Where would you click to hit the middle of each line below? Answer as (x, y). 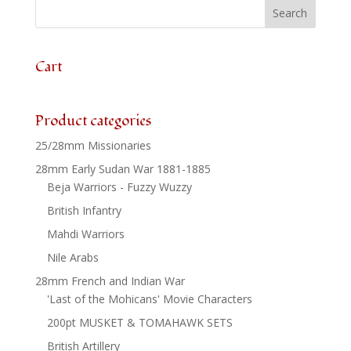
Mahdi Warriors (85, 234)
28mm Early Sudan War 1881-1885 (123, 169)
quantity (54, 22)
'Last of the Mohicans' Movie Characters (149, 299)
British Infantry (84, 211)
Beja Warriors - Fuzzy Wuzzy (119, 187)
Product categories (93, 121)
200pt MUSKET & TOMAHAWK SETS (139, 323)
